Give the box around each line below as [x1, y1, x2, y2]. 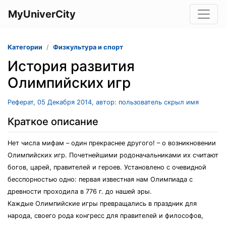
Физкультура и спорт [53, 43, 123, 51]
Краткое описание [8, 116, 98, 128]
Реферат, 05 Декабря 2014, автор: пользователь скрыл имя [8, 98, 199, 106]
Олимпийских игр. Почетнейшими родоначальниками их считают [8, 151, 218, 159]
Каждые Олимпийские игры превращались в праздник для [8, 200, 197, 207]
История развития [8, 58, 135, 75]
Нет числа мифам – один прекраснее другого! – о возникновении [8, 139, 216, 147]
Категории [8, 43, 42, 51]
